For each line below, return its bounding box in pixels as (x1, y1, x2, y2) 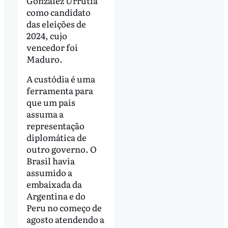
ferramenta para (26, 84, 93, 97)
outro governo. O (26, 142, 97, 156)
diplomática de (26, 131, 87, 144)
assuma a (26, 107, 64, 121)
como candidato (26, 5, 91, 18)
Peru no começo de (26, 201, 102, 214)
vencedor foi (26, 40, 78, 53)
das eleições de (26, 17, 86, 30)
